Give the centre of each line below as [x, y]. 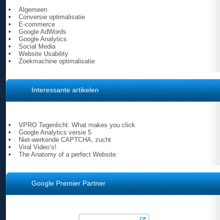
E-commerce [37, 25]
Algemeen [33, 10]
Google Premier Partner [69, 183]
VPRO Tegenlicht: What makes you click [77, 125]
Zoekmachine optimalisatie [57, 61]
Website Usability [43, 54]
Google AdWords [42, 32]
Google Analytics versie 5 [55, 133]
